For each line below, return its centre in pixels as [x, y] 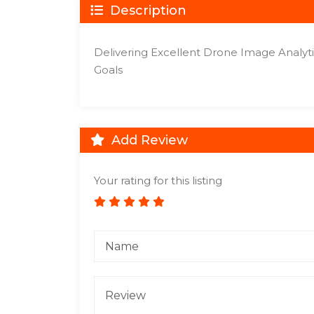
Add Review [148, 140]
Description [146, 11]
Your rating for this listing [158, 180]
